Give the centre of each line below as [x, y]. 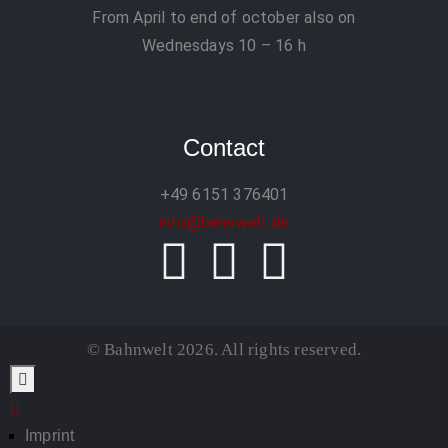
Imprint [50, 436]
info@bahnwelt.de [224, 223]
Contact [224, 148]
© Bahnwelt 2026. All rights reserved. [224, 350]
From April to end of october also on [224, 18]
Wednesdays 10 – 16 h [224, 46]
